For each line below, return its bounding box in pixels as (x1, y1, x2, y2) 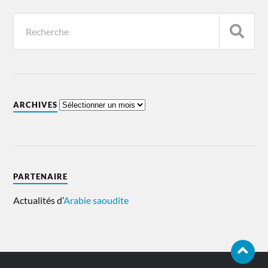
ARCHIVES (13, 100, 58, 110)
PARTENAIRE (13, 172, 68, 182)
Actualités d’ (13, 194, 64, 206)
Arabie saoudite (63, 194, 129, 206)
